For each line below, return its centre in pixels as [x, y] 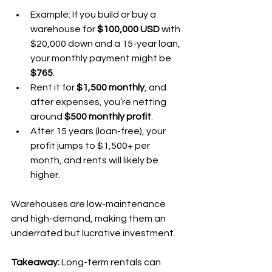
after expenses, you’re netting [99, 102]
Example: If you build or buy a [94, 15]
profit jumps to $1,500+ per [91, 146]
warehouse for [64, 29]
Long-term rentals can [111, 262]
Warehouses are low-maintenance [89, 204]
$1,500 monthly [110, 87]
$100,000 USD [128, 29]
